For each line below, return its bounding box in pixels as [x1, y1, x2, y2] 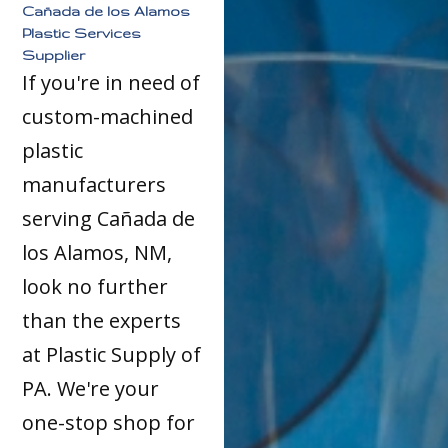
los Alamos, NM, [22, 239, 173, 267]
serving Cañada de [22, 205, 196, 233]
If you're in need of [22, 69, 201, 97]
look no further [22, 273, 169, 301]
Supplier [22, 47, 86, 64]
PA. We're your [22, 375, 160, 403]
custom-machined [22, 103, 194, 131]
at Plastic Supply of [22, 341, 202, 369]
